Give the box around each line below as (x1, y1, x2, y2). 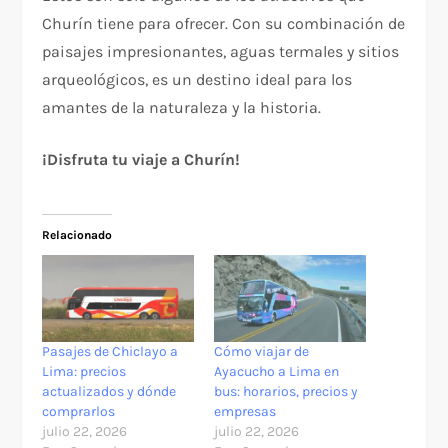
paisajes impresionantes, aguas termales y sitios (42, 42, 400, 62)
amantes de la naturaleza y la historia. (42, 98, 322, 118)
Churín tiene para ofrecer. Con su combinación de (42, 14, 406, 34)
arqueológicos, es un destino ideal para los (42, 70, 353, 90)
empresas (214, 402, 276, 420)
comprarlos (42, 402, 116, 420)
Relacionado (42, 228, 113, 243)
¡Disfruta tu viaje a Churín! (42, 150, 241, 170)
